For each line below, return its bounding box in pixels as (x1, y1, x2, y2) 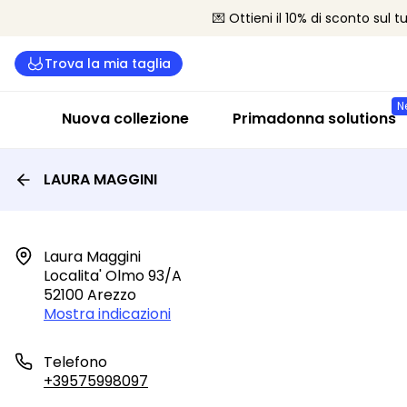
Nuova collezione (62, 108, 189, 129)
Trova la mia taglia (45, 54, 171, 73)
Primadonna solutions (233, 108, 396, 129)
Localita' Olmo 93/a (44, 265, 182, 286)
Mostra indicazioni (44, 303, 171, 324)
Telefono (44, 352, 107, 372)
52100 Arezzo (44, 284, 136, 305)
